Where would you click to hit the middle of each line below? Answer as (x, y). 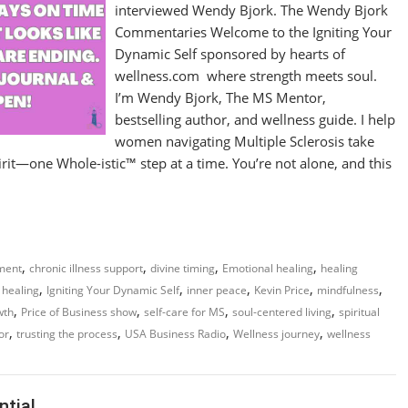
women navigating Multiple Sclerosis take (245, 141)
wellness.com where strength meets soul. (246, 76)
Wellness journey (276, 334)
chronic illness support (86, 268)
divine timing (183, 268)
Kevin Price (282, 290)
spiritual (359, 312)
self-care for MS (184, 312)
